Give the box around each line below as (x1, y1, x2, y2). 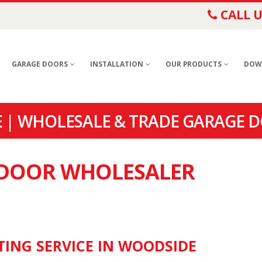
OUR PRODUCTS (166, 59, 222, 69)
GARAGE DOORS (12, 59, 68, 69)
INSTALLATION (90, 59, 143, 69)
